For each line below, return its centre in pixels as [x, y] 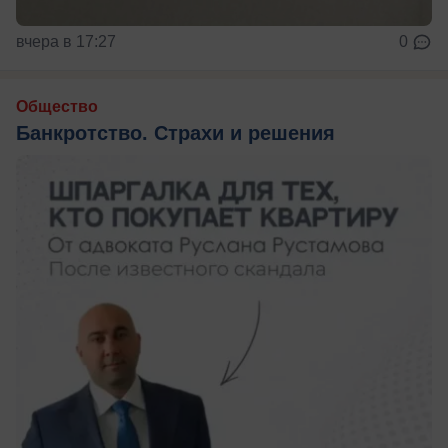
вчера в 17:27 [66, 41]
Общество [57, 106]
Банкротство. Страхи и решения [175, 132]
